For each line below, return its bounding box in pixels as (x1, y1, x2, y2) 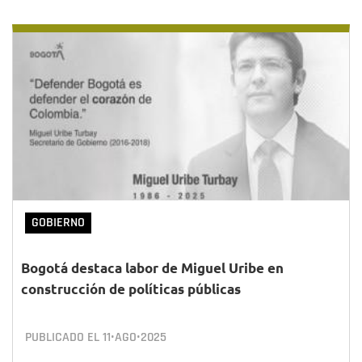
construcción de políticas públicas (21, 280, 241, 297)
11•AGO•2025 (103, 329, 166, 346)
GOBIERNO (32, 214, 85, 231)
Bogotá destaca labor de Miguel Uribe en (21, 259, 284, 276)
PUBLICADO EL (25, 329, 103, 346)
